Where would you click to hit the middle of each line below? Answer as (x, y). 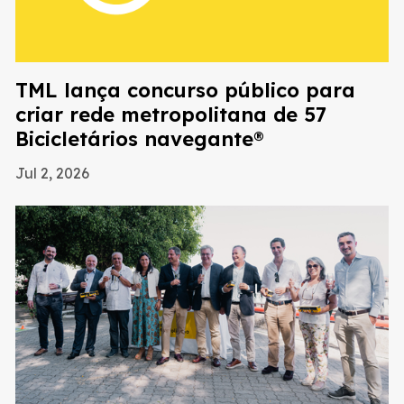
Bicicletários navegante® (139, 139)
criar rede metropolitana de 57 (171, 115)
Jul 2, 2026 (52, 174)
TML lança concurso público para (185, 91)
